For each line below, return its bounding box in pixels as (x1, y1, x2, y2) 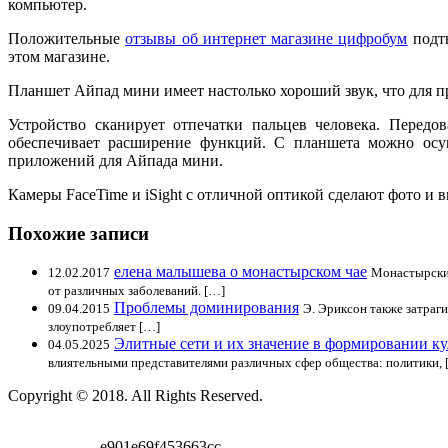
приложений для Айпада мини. (8, 151, 223, 169)
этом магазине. (8, 47, 110, 65)
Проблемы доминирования (114, 299, 299, 317)
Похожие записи (8, 222, 149, 244)
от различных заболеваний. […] (48, 283, 225, 299)
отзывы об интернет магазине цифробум (125, 29, 408, 47)
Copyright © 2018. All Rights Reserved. (8, 387, 263, 405)
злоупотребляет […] (48, 319, 160, 335)
